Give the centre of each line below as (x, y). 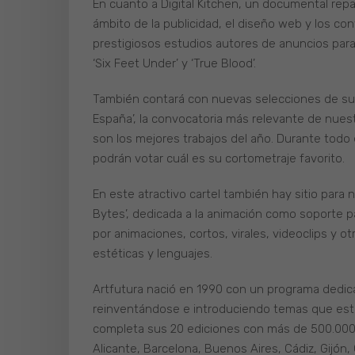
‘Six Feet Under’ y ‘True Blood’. (174, 64)
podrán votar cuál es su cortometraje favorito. (219, 159)
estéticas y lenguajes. (153, 254)
